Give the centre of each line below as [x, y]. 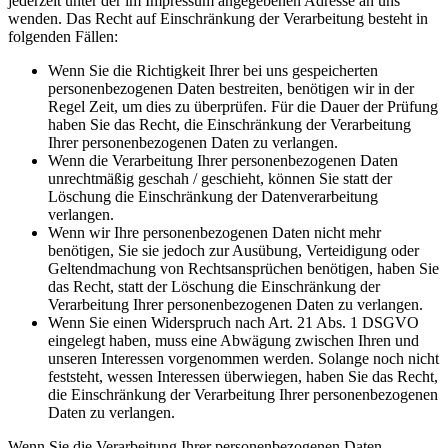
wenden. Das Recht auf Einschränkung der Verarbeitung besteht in [218, 18]
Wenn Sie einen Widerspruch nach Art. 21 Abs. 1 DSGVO [233, 322]
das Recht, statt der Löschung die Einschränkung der [214, 286]
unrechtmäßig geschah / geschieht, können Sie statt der [220, 178]
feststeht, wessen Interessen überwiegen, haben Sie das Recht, [243, 376]
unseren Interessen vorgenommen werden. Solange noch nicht [243, 358]
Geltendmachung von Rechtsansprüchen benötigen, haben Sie [243, 268]
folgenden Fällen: [63, 36]
